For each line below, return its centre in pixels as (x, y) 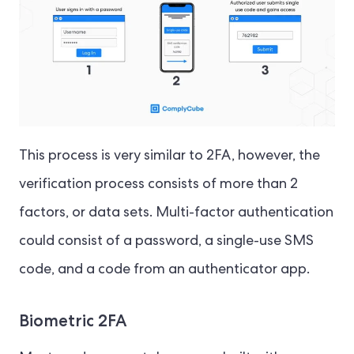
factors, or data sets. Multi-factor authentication (176, 214)
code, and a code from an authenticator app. (164, 271)
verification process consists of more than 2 (158, 185)
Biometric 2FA (73, 321)
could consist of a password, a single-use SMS (166, 242)
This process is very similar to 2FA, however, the (169, 157)
